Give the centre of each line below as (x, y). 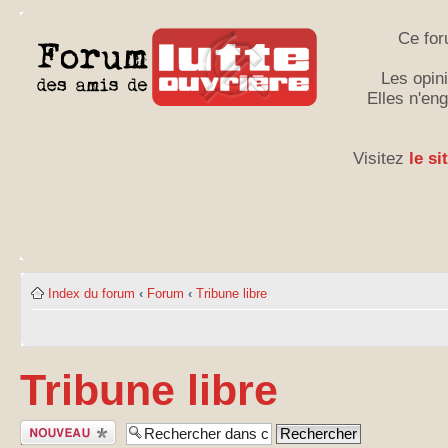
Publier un (49, 427)
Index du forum (91, 293)
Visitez (380, 158)
